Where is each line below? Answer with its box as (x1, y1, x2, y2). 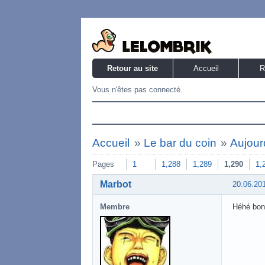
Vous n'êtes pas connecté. (92, 85, 183, 94)
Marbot (100, 179, 131, 189)
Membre (100, 202, 130, 211)
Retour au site (107, 64, 158, 73)
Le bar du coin (143, 137, 216, 149)
